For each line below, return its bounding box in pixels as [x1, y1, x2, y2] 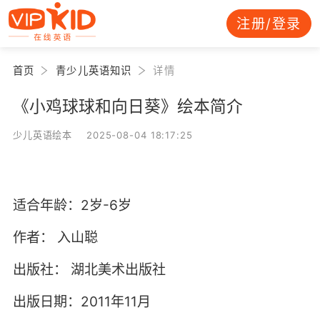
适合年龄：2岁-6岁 [12, 196, 131, 214]
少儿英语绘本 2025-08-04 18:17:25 [12, 129, 193, 141]
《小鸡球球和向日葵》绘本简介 [12, 96, 243, 116]
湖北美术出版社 [70, 261, 166, 279]
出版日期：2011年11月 [12, 293, 151, 311]
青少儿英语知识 [56, 64, 132, 76]
